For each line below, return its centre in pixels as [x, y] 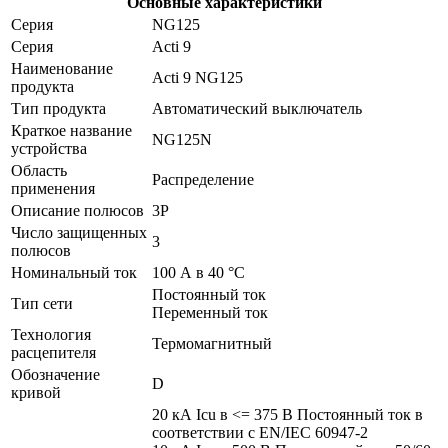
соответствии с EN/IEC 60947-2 [260, 432]
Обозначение [55, 374]
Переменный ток [210, 312]
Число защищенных [79, 232]
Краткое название [71, 130]
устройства [49, 148]
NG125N [182, 139]
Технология [51, 334]
